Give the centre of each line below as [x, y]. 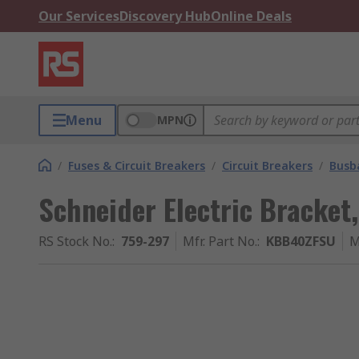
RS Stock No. [75, 241]
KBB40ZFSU [301, 241]
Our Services [79, 16]
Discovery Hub [165, 16]
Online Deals [251, 16]
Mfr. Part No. [220, 241]
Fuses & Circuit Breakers [137, 165]
